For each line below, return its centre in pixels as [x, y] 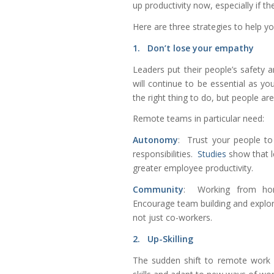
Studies [213, 154]
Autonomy [155, 140]
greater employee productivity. [193, 168]
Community [158, 190]
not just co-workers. [172, 218]
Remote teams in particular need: [198, 119]
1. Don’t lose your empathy [193, 48]
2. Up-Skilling [163, 239]
